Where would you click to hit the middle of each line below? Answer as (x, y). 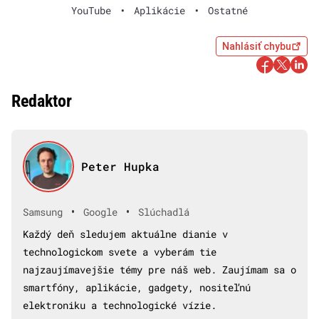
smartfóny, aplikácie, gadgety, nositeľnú (137, 287)
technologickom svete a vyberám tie (120, 251)
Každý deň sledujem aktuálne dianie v (125, 234)
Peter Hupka (120, 166)
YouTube (91, 10)
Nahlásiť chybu (257, 46)
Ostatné (228, 10)
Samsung (43, 212)
